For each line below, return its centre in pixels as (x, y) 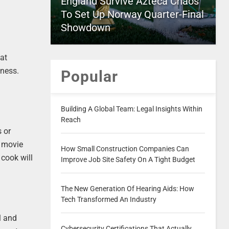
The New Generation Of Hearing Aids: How (127, 189)
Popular (89, 76)
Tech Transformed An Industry (108, 199)
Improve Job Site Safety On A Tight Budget (128, 159)
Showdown (85, 28)
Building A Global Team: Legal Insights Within (131, 109)
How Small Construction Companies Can (125, 149)
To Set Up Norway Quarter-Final (132, 14)
